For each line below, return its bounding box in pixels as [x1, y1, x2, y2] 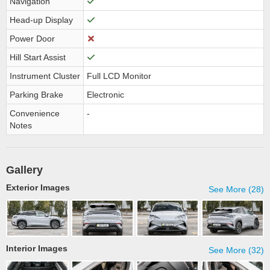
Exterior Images [6, 183, 70, 192]
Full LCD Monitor [87, 71, 151, 81]
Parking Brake [10, 90, 63, 99]
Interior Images [6, 243, 67, 253]
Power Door [10, 34, 55, 43]
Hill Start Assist [10, 52, 66, 62]
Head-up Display [10, 15, 73, 25]
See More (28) [209, 184, 264, 194]
